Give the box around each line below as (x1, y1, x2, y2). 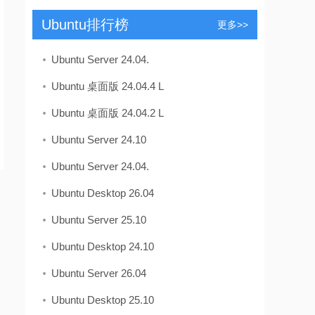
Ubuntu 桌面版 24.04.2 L (51, 107, 164, 119)
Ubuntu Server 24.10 (51, 134, 146, 146)
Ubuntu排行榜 (41, 17, 129, 32)
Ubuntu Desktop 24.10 (51, 240, 154, 252)
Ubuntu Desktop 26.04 (51, 187, 154, 199)
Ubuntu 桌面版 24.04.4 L (51, 80, 164, 92)
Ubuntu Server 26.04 (51, 267, 146, 279)
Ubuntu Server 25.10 (51, 214, 146, 226)
